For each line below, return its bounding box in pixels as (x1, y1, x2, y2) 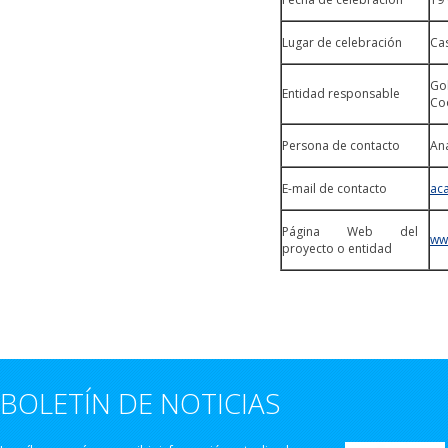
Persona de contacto (282, 137, 400, 154)
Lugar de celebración (282, 34, 402, 51)
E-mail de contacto (282, 180, 387, 197)
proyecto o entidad (282, 240, 392, 257)
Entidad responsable (282, 85, 400, 102)
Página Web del (282, 223, 418, 240)
